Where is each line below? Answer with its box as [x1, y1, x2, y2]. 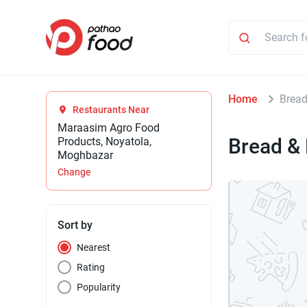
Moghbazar [58, 149, 114, 162]
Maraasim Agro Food [58, 121, 160, 135]
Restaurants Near [73, 104, 150, 116]
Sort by [58, 219, 93, 232]
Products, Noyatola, [58, 135, 152, 149]
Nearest [77, 242, 111, 254]
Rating [77, 262, 106, 273]
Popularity [77, 282, 121, 293]
